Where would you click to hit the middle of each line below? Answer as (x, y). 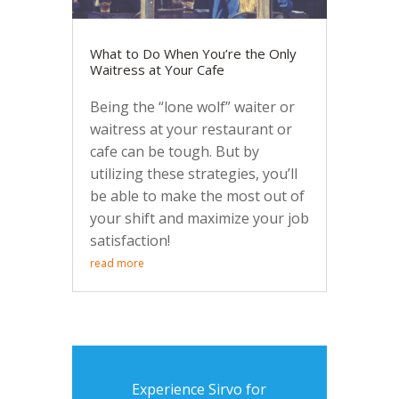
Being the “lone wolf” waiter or (192, 106)
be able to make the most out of (197, 195)
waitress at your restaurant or (191, 129)
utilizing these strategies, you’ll (193, 173)
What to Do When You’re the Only (193, 53)
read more (117, 263)
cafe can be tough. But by (174, 151)
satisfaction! (130, 240)
